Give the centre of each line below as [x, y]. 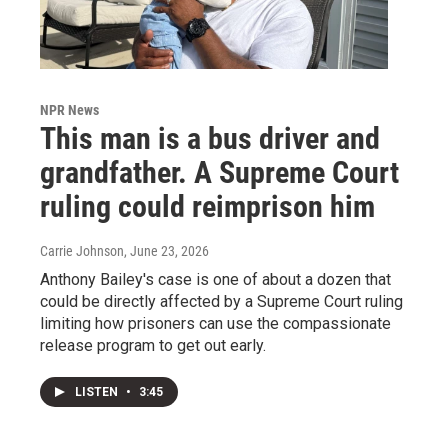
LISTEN [98, 392]
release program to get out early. [153, 346]
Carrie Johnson [82, 251]
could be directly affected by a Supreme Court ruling [221, 302]
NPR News [69, 110]
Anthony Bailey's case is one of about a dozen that [215, 280]
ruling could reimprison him [207, 207]
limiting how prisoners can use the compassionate [215, 324]
